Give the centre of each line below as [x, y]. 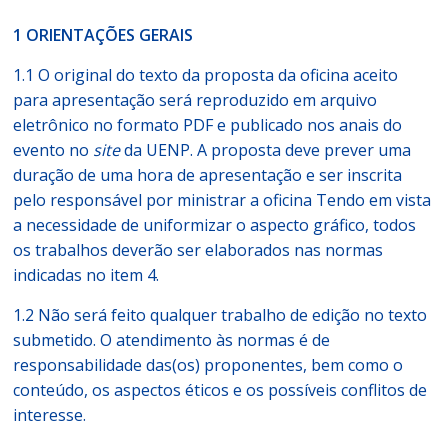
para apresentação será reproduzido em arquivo [195, 100]
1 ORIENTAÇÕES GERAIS [103, 35]
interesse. [50, 415]
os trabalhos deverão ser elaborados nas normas [198, 250]
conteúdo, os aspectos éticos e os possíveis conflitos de [220, 390]
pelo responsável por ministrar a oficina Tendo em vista [222, 200]
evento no [51, 150]
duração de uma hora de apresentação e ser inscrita [208, 175]
